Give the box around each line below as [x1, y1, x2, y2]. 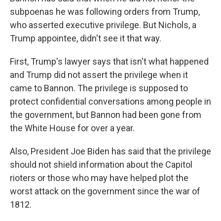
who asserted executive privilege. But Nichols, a [10, 20, 196, 30]
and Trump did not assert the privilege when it [10, 70, 188, 80]
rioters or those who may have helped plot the [10, 173, 188, 183]
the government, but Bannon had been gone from [10, 110, 201, 120]
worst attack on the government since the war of [10, 186, 200, 196]
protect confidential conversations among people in [10, 96, 211, 107]
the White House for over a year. [10, 123, 135, 133]
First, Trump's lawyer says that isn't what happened [10, 56, 209, 67]
